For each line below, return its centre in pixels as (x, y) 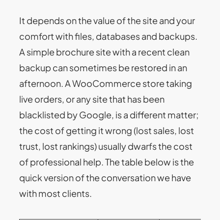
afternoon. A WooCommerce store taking (106, 83)
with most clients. (56, 193)
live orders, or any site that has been (92, 99)
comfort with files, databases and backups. (109, 36)
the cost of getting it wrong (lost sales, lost (107, 130)
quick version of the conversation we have (105, 177)
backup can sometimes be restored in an (103, 67)
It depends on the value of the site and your (107, 20)
